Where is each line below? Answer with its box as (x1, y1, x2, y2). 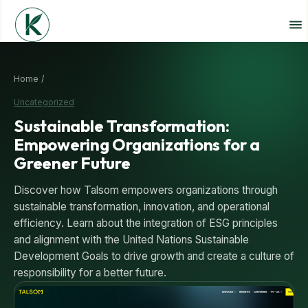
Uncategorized (14, 96, 74, 107)
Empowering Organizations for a (14, 133, 260, 155)
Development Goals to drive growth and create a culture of (14, 249, 294, 263)
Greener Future (14, 152, 131, 173)
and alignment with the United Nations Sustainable (14, 232, 249, 246)
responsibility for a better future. (14, 265, 166, 279)
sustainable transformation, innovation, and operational (14, 199, 269, 213)
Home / (14, 73, 45, 84)
